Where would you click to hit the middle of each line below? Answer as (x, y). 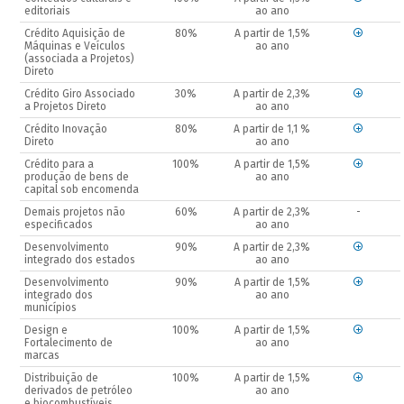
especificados (59, 225)
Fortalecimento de (69, 343)
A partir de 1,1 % (272, 129)
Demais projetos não (75, 212)
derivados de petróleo (79, 391)
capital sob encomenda (82, 190)
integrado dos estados (80, 260)
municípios (51, 308)
